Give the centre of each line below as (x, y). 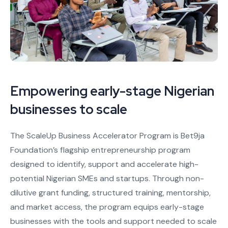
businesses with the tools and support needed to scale (113, 221)
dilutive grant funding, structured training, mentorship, (110, 193)
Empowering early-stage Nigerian (112, 91)
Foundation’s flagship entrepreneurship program (100, 150)
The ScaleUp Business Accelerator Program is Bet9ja (107, 136)
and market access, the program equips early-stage (107, 207)
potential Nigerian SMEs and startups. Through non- (107, 179)
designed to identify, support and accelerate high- (104, 164)
